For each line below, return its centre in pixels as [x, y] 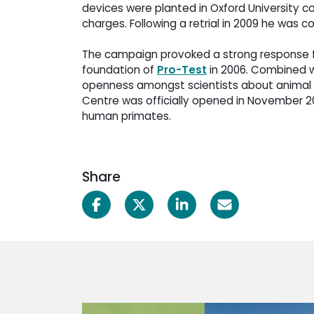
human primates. [127, 116]
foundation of [120, 70]
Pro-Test [182, 70]
